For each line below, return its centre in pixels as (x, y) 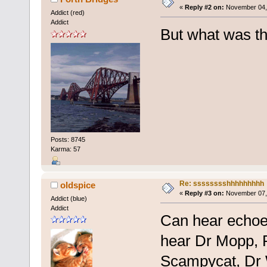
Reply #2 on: (204, 7)
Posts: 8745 (68, 139)
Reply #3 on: (204, 193)
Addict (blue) (69, 199)
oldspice (78, 185)
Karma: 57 (65, 149)
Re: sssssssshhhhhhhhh (221, 184)
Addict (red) (67, 13)
